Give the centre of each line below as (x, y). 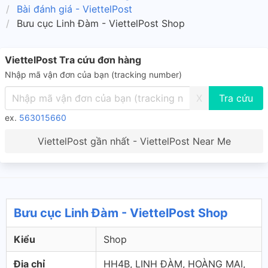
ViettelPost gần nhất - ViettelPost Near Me (134, 141)
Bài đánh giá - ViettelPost (74, 9)
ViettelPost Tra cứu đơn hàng (73, 60)
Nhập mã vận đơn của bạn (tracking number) (93, 74)
